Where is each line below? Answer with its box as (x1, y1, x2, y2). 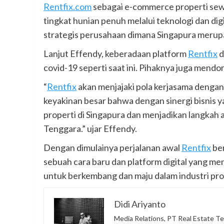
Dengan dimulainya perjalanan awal (43, 142, 181, 153)
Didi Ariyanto (114, 198, 165, 210)
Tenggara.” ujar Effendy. (43, 123, 137, 134)
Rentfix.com (43, 1, 91, 12)
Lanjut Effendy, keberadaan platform (43, 48, 188, 59)
